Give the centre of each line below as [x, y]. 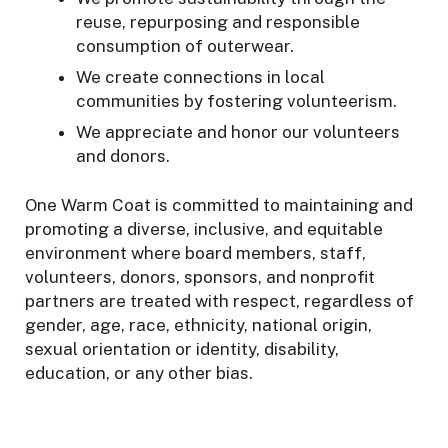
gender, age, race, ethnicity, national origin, [198, 325]
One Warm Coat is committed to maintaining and [219, 205]
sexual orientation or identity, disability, [182, 349]
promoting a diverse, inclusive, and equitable [204, 229]
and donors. [123, 155]
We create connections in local [200, 76]
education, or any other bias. [139, 373]
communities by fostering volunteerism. [236, 100]
